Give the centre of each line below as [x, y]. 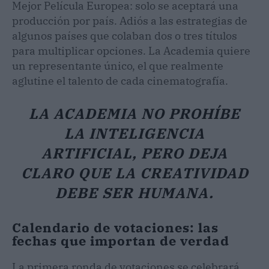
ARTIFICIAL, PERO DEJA [134, 153]
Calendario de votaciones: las [115, 227]
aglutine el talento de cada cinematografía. [120, 80]
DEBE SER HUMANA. [134, 192]
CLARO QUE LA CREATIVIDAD [134, 173]
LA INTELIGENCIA [134, 133]
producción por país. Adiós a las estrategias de [130, 20]
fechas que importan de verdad [121, 240]
